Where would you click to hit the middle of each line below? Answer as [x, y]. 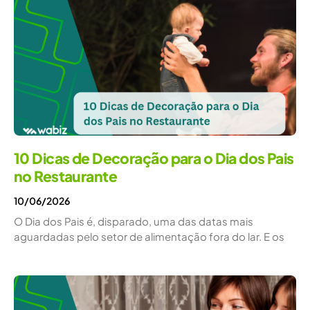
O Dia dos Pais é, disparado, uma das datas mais [134, 221]
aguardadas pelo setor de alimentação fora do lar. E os [149, 236]
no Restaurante [66, 176]
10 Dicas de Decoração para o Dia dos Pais [154, 158]
